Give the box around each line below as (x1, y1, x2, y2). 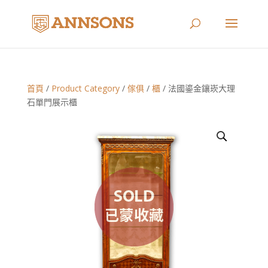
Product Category (51, 83, 120, 94)
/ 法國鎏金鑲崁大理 (160, 83, 235, 94)
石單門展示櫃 (26, 96, 77, 108)
